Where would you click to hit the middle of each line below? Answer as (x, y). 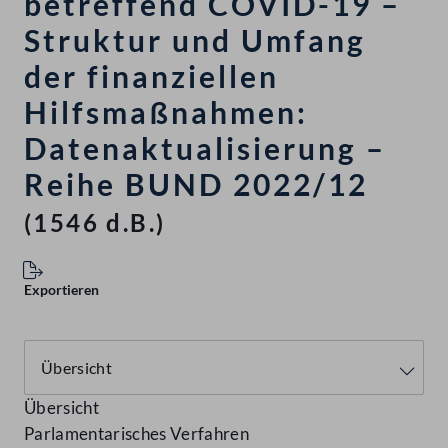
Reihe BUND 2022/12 (196, 184)
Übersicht (62, 408)
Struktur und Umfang (195, 40)
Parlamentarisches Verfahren (137, 434)
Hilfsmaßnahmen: (166, 112)
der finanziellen (151, 76)
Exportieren (61, 290)
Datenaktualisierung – (205, 148)
